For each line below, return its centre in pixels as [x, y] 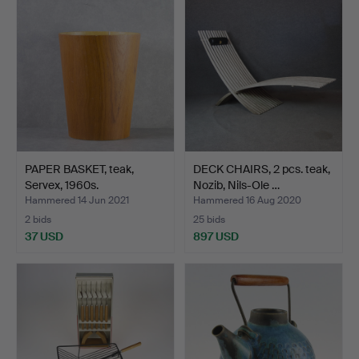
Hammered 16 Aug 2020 [247, 200]
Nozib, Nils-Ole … [236, 185]
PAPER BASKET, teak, [79, 169]
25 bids [209, 219]
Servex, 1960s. [62, 185]
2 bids [38, 219]
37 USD [44, 236]
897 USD [216, 236]
